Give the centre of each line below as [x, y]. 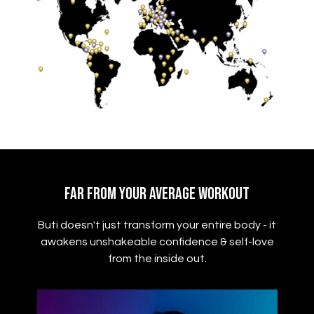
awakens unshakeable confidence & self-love [157, 242]
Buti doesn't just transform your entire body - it [157, 225]
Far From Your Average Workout [157, 194]
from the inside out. [157, 259]
